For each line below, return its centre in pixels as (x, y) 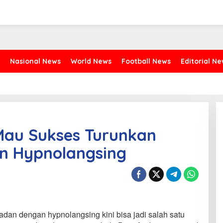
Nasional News (35, 61)
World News (91, 61)
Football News (146, 61)
